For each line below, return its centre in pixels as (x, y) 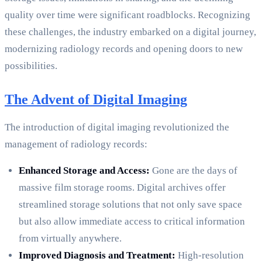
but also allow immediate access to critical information (132, 222)
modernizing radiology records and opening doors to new (124, 49)
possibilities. (31, 66)
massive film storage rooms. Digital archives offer (122, 188)
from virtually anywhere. (70, 239)
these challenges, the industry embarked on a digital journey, (130, 32)
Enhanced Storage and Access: (84, 171)
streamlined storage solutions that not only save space (130, 205)
